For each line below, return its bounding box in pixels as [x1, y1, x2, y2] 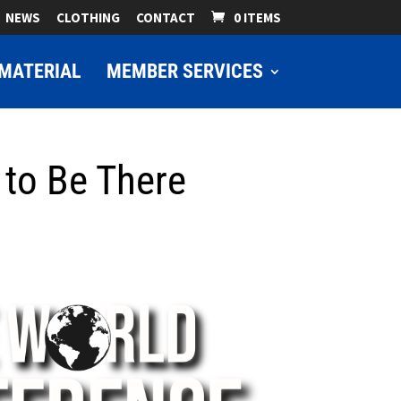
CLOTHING [55, 9, 120, 27]
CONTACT [135, 9, 195, 27]
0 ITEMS [233, 9, 281, 27]
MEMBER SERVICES [106, 59, 263, 82]
